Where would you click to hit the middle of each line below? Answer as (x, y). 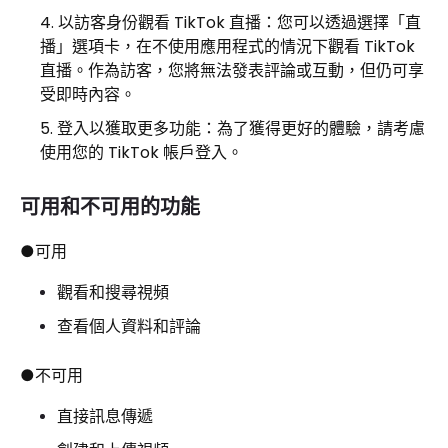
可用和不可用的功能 (110, 206)
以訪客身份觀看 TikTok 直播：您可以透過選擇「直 (239, 22)
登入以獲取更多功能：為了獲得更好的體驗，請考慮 (241, 128)
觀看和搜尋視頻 (113, 292)
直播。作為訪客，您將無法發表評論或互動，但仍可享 (232, 70)
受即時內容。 (88, 94)
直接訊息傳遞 (105, 416)
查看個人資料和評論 (129, 326)
